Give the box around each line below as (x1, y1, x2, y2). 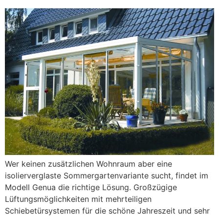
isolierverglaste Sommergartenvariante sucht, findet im (5, 170, 208, 180)
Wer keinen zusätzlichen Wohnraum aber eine (5, 158, 172, 169)
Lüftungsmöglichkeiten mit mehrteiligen (5, 194, 152, 204)
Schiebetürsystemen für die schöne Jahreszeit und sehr (5, 205, 210, 216)
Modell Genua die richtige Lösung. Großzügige (5, 182, 177, 192)
